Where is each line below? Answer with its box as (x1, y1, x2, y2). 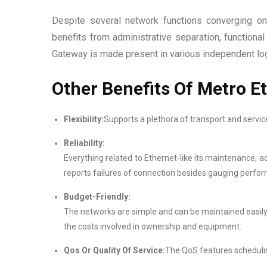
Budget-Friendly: (64, 191, 131, 201)
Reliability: (64, 138, 105, 148)
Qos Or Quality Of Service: (64, 245, 165, 255)
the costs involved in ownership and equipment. (64, 221, 241, 231)
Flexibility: (64, 114, 104, 124)
